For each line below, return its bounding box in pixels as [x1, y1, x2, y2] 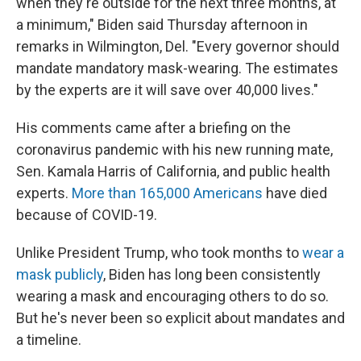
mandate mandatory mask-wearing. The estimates [16, 60, 338, 77]
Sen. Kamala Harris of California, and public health [16, 163, 330, 180]
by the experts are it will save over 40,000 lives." [16, 81, 318, 99]
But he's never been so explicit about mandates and [16, 309, 345, 327]
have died [263, 185, 327, 202]
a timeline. [16, 331, 81, 349]
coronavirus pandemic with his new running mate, [16, 141, 333, 159]
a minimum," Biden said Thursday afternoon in [16, 16, 308, 34]
